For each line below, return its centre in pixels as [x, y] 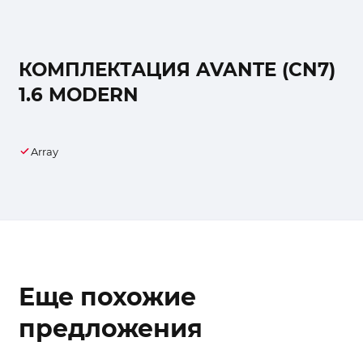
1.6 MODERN [78, 94]
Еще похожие [107, 297]
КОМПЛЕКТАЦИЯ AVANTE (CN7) [177, 69]
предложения [110, 328]
